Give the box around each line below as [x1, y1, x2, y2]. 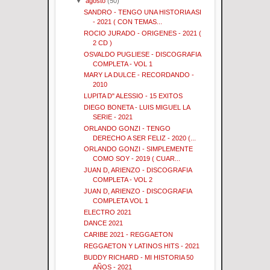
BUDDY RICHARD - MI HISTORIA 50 [84, 253, 194, 261]
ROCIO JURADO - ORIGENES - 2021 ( [84, 29, 202, 37]
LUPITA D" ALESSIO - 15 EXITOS [84, 92, 183, 100]
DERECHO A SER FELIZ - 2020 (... [93, 134, 196, 142]
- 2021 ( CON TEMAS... [93, 18, 163, 26]
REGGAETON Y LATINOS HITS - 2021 [84, 242, 200, 250]
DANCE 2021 [84, 219, 124, 227]
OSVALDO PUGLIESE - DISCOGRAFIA [84, 50, 201, 58]
